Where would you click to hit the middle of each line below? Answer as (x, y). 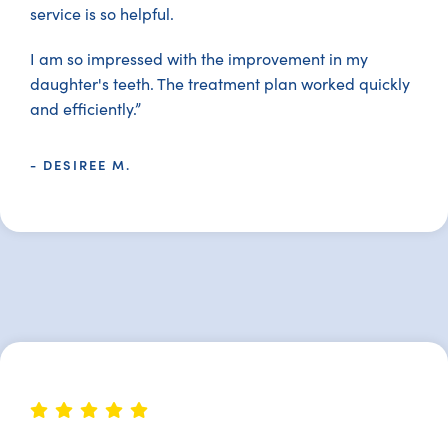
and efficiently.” (85, 108)
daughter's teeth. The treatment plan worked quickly (220, 83)
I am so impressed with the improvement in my (199, 58)
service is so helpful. (102, 13)
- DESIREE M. (80, 164)
